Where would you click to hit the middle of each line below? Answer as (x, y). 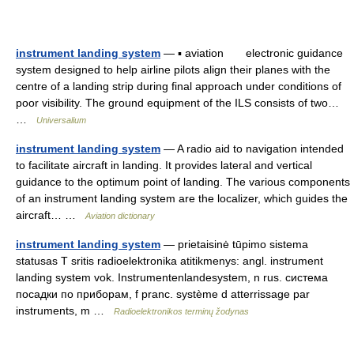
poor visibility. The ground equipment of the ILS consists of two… (177, 102)
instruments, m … (65, 310)
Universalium (61, 120)
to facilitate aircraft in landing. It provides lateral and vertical (164, 165)
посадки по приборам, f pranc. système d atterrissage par (163, 294)
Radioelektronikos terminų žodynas (181, 311)
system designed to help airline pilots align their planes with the (173, 69)
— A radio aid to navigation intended (252, 148)
